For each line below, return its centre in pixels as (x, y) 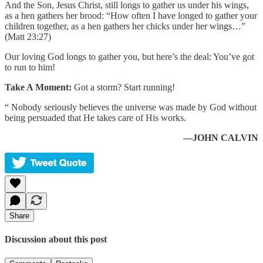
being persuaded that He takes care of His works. (95, 117)
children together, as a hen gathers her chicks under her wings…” (125, 26)
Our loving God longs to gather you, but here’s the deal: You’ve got (129, 56)
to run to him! (30, 67)
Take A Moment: (38, 87)
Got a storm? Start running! (123, 87)
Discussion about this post (56, 240)
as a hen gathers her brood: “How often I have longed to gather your (131, 15)
